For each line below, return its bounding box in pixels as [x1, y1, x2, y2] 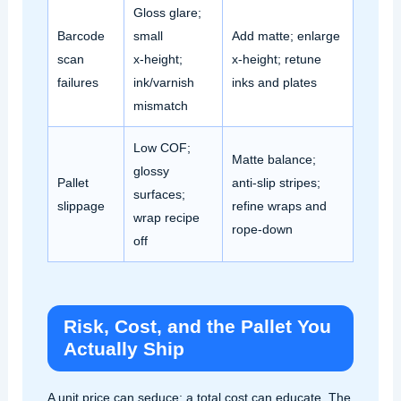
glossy [132, 163, 169, 178]
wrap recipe [132, 209, 200, 225]
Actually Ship [63, 337, 184, 360]
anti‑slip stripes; [231, 175, 320, 190]
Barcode [56, 28, 105, 43]
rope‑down [231, 221, 293, 236]
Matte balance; [231, 151, 316, 166]
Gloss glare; [132, 4, 201, 20]
